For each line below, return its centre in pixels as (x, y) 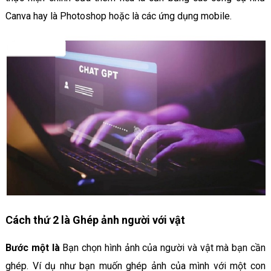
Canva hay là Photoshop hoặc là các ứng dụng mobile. (118, 16)
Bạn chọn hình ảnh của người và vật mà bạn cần (163, 248)
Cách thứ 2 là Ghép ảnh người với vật (95, 220)
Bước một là (32, 248)
